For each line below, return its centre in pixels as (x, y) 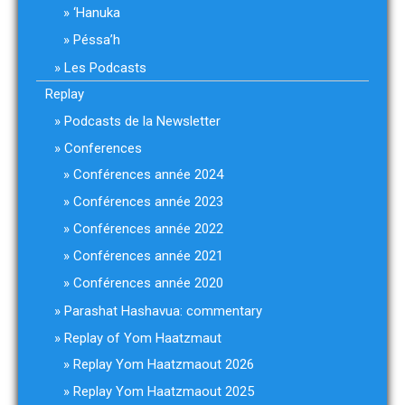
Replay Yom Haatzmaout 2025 (164, 391)
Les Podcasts (105, 68)
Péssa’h (97, 40)
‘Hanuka (97, 13)
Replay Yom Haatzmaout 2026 (164, 364)
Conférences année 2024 (148, 174)
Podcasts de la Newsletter (142, 121)
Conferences (103, 148)
